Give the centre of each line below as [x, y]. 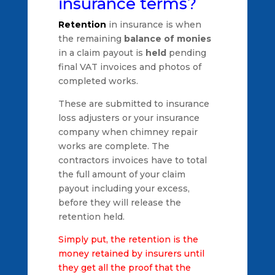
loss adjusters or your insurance [129, 118]
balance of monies [167, 38]
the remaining [91, 38]
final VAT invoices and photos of [130, 67]
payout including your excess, [124, 188]
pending [186, 52]
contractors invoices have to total [132, 160]
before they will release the [119, 202]
